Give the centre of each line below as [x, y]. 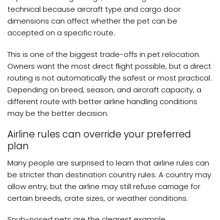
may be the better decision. [58, 113]
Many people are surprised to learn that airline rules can [108, 163]
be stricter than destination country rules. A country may [109, 174]
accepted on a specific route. [61, 33]
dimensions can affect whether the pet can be [92, 21]
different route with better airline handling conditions [102, 101]
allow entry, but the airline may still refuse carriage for [104, 186]
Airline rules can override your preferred [99, 135]
